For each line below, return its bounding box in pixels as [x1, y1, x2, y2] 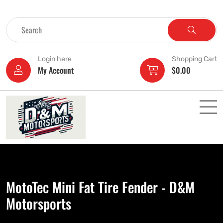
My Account [38, 64, 74, 76]
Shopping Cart [172, 55, 217, 63]
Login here [38, 55, 72, 63]
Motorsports [6, 193, 71, 214]
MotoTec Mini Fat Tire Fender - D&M [6, 177, 195, 198]
